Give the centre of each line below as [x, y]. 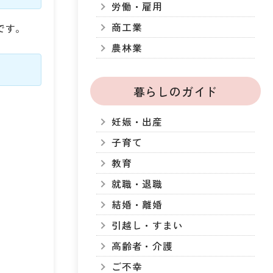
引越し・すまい [147, 225]
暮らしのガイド [175, 91]
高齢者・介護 [142, 246]
